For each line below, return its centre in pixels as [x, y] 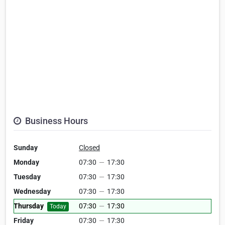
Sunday [26, 148]
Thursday [29, 206]
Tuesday [27, 177]
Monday [26, 162]
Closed [89, 148]
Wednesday [32, 192]
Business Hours [55, 121]
